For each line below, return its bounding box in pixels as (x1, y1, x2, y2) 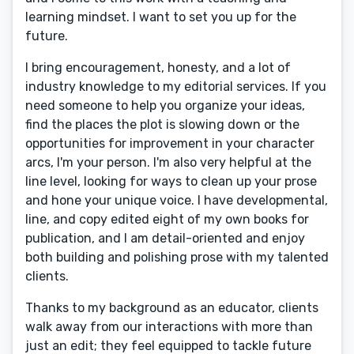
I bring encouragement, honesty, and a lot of (25, 60, 291, 75)
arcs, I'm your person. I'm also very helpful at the (25, 155, 311, 170)
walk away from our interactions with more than (25, 319, 313, 334)
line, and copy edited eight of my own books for (25, 212, 309, 227)
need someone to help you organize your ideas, (25, 98, 305, 113)
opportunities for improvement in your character (25, 136, 314, 151)
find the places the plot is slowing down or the (25, 117, 299, 132)
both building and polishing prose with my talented (25, 250, 329, 265)
